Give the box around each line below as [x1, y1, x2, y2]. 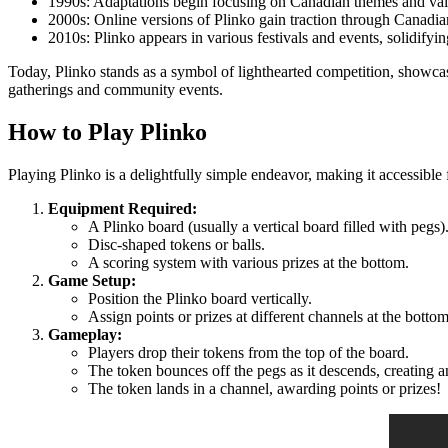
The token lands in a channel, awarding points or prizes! [88, 379, 441, 397]
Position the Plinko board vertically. [88, 289, 312, 307]
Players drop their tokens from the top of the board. [88, 343, 409, 361]
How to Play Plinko [8, 118, 207, 145]
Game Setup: [48, 271, 136, 289]
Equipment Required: [48, 199, 197, 217]
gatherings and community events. [8, 81, 223, 98]
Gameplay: [48, 325, 122, 343]
